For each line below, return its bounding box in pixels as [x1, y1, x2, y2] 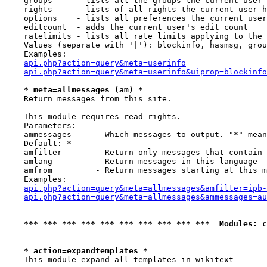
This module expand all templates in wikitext [5, 255, 234, 264]
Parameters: [5, 121, 76, 130]
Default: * [5, 139, 72, 148]
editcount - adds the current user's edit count [5, 23, 248, 32]
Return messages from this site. [5, 94, 172, 103]
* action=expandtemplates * [24, 246, 148, 255]
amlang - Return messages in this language [5, 157, 257, 166]
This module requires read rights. [5, 112, 181, 121]
